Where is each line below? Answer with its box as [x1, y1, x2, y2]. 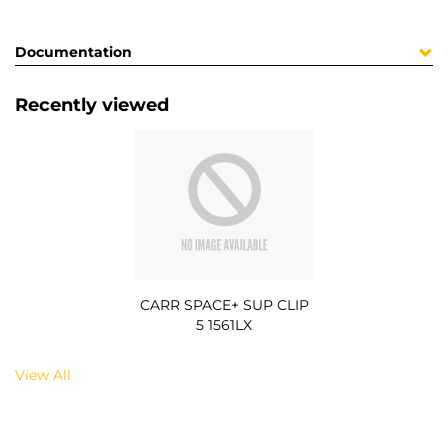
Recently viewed [15, 94, 169, 117]
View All [15, 365, 71, 384]
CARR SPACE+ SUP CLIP [139, 295, 309, 314]
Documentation [15, 43, 132, 62]
